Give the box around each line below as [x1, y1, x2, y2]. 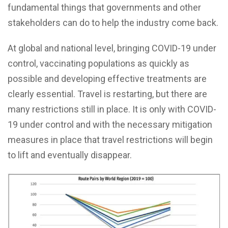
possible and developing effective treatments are [8, 73, 207, 84]
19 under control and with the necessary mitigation [8, 119, 212, 130]
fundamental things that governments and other [8, 2, 201, 13]
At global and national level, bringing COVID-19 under [8, 42, 216, 53]
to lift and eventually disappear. [8, 149, 132, 160]
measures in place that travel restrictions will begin [8, 134, 213, 145]
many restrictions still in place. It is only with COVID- [8, 103, 216, 115]
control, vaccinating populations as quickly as [8, 58, 189, 69]
